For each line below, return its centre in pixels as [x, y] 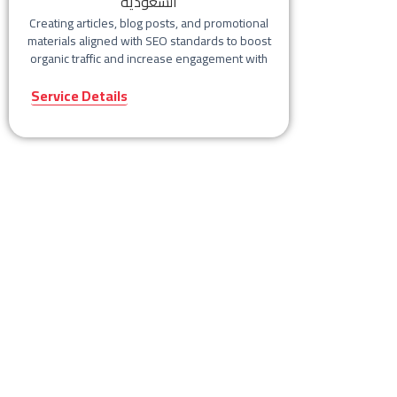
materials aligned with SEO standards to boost [149, 41]
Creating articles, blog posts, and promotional [149, 23]
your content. [149, 77]
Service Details [79, 96]
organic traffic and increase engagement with [149, 59]
